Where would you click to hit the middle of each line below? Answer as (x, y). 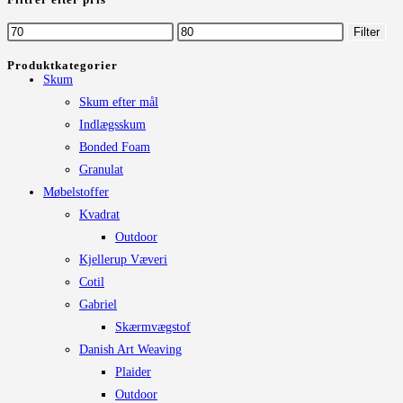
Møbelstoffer (76, 192)
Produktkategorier (63, 65)
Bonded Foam (115, 147)
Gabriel (98, 304)
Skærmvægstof (153, 327)
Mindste (27, 31)
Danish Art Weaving (130, 349)
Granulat (101, 169)
